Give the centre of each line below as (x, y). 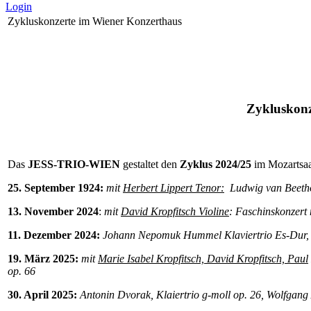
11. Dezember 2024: (54, 235)
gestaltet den (150, 165)
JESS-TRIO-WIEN (74, 165)
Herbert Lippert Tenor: (174, 188)
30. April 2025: (44, 295)
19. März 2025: (44, 259)
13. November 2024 (53, 212)
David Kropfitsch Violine (175, 212)
